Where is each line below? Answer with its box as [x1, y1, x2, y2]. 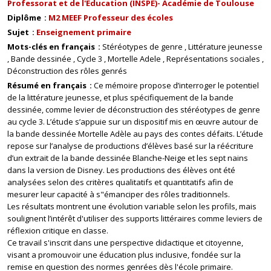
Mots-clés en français [7, 41, 97, 52]
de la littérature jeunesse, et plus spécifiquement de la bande [7, 92, 233, 103]
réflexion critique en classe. [7, 225, 108, 236]
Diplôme [7, 12, 43, 23]
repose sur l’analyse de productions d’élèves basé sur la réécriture [7, 140, 253, 151]
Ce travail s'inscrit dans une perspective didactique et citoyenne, [7, 237, 243, 248]
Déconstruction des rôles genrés [7, 65, 127, 76]
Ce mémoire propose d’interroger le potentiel [94, 80, 259, 91]
